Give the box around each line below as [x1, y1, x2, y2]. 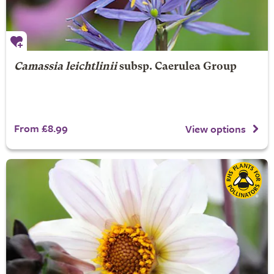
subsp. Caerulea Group [116, 61, 237, 72]
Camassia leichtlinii [13, 61, 117, 72]
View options [185, 121, 246, 137]
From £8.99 [13, 120, 68, 136]
